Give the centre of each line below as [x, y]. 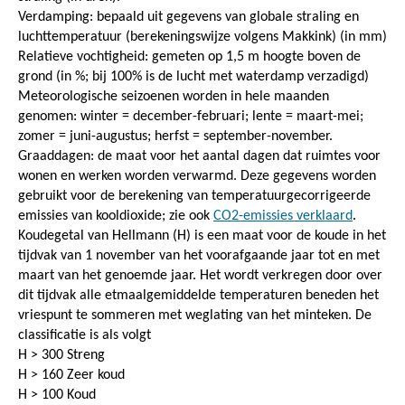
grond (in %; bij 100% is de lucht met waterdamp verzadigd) [193, 76]
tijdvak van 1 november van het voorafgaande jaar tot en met [199, 255]
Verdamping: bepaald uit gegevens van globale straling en [188, 17]
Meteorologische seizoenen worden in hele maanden [174, 96]
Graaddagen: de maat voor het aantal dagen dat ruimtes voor [199, 156]
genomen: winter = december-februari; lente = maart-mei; [191, 116]
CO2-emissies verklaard [283, 216]
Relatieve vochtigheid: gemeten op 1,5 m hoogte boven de [189, 57]
